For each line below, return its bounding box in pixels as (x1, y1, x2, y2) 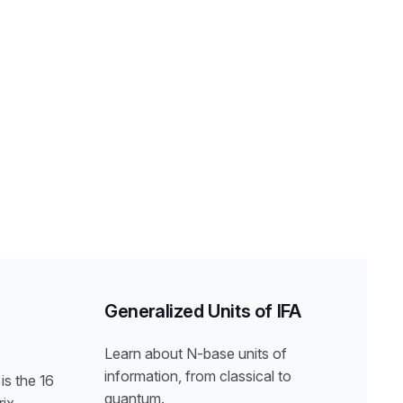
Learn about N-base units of (104, 345, 287, 363)
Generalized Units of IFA (104, 300, 301, 323)
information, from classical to (104, 367, 291, 386)
